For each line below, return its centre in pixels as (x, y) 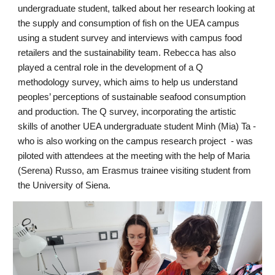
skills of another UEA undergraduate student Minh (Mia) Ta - (137, 126)
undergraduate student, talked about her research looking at (137, 9)
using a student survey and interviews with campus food (130, 38)
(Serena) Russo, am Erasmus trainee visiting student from (135, 171)
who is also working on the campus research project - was (136, 141)
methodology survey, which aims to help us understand (128, 82)
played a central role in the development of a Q (111, 68)
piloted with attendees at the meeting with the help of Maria (134, 156)
